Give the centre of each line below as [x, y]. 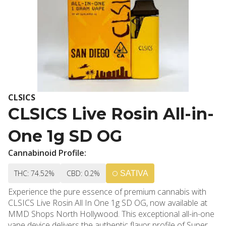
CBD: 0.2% [83, 173]
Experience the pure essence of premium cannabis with [107, 192]
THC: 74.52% [34, 173]
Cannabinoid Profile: [47, 153]
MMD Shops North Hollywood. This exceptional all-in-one [111, 214]
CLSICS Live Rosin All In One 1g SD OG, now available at [108, 203]
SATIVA [134, 173]
